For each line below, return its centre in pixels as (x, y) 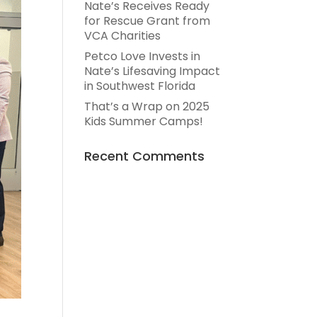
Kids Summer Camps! (144, 121)
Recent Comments (145, 156)
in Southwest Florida (140, 86)
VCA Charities (123, 36)
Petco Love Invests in (143, 56)
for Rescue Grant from (148, 21)
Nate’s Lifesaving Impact (152, 71)
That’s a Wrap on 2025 (147, 106)
